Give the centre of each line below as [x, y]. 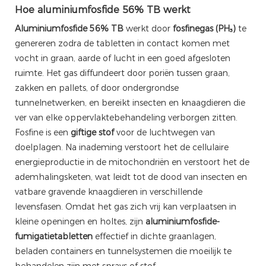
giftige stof [92, 132]
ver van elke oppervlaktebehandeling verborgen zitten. [126, 117]
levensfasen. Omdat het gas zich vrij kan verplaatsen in [126, 206]
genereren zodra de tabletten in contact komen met [122, 43]
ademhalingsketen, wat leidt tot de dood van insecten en [131, 177]
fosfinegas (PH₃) [204, 28]
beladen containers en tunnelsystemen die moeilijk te [123, 251]
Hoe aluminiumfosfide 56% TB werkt [103, 9]
